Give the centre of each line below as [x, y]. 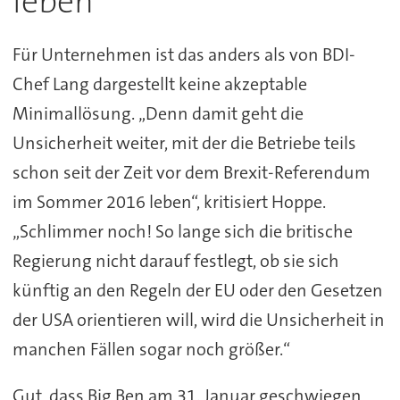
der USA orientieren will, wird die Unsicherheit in [198, 319]
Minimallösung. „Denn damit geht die [158, 113]
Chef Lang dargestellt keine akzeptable [159, 83]
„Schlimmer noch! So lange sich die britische [182, 231]
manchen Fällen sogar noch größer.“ [151, 349]
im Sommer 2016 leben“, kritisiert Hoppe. [169, 201]
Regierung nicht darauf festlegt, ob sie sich [175, 260]
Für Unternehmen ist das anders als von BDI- [183, 54]
